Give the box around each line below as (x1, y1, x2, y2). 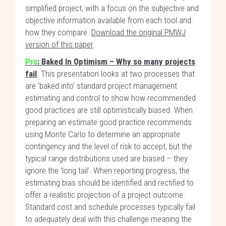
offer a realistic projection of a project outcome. (25, 190, 185, 200)
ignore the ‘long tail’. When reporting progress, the (25, 165, 190, 176)
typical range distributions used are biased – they (25, 153, 188, 163)
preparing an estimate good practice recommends (25, 117, 192, 127)
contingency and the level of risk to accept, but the (25, 141, 192, 151)
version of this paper (25, 39, 93, 49)
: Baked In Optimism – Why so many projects (37, 56, 195, 67)
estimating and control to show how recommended (25, 93, 196, 103)
